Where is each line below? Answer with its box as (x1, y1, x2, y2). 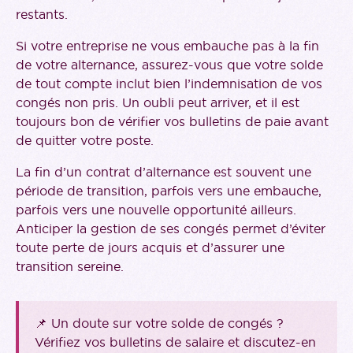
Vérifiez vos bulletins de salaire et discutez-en (35, 334, 316, 351)
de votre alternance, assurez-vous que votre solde (16, 57, 323, 73)
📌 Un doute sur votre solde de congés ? (35, 315, 284, 332)
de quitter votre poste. (16, 132, 154, 149)
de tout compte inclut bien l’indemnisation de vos (16, 76, 322, 92)
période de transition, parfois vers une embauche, (16, 183, 321, 199)
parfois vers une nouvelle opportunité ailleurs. (16, 202, 296, 218)
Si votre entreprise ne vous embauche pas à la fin (16, 38, 319, 54)
